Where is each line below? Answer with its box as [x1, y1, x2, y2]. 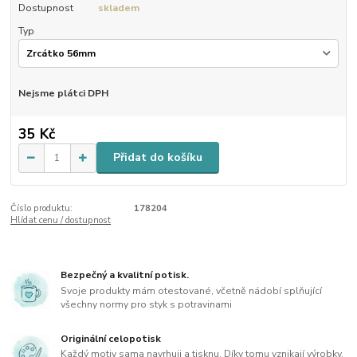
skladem [97, 2, 139, 15]
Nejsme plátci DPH [18, 87, 108, 100]
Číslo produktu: [10, 202, 73, 215]
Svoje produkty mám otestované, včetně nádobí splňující [61, 284, 323, 297]
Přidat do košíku [113, 150, 202, 166]
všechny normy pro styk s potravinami [61, 297, 233, 311]
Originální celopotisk [61, 331, 162, 345]
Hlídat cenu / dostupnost [10, 214, 112, 227]
